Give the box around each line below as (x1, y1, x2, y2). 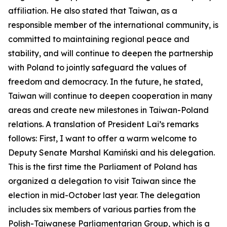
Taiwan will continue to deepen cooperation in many (8, 91, 212, 101)
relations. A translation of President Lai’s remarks (8, 119, 199, 129)
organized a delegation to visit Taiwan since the (8, 176, 196, 186)
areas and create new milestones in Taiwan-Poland (8, 105, 209, 115)
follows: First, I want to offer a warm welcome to (8, 133, 197, 143)
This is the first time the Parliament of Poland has (8, 162, 197, 172)
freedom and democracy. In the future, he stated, (8, 77, 203, 87)
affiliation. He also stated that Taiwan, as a (8, 6, 177, 16)
